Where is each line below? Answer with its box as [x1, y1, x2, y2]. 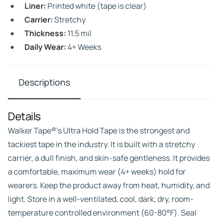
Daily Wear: [24, 42, 66, 52]
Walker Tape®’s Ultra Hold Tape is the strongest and [8, 125, 190, 136]
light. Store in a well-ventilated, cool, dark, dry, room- [8, 194, 194, 204]
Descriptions [19, 76, 70, 88]
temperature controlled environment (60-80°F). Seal [8, 207, 197, 218]
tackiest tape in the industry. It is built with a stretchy [8, 139, 195, 150]
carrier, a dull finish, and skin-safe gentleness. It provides [8, 153, 210, 163]
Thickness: [24, 28, 66, 39]
